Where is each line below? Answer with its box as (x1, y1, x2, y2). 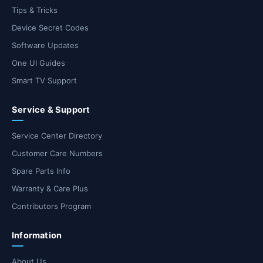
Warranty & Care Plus (12, 184, 88, 194)
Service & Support (12, 104, 90, 116)
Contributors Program (12, 201, 91, 211)
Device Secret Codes (12, 23, 89, 33)
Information (12, 230, 62, 241)
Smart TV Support (12, 76, 77, 86)
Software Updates (12, 41, 79, 50)
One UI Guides (12, 58, 65, 68)
